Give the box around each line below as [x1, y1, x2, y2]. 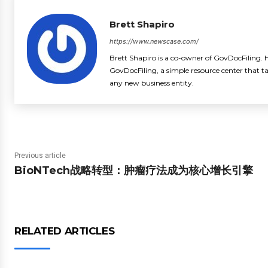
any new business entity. [109, 78, 194, 87]
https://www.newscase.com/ [109, 37, 199, 45]
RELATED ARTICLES [14, 225, 115, 237]
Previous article [14, 151, 66, 160]
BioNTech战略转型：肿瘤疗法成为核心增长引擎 [14, 164, 253, 177]
